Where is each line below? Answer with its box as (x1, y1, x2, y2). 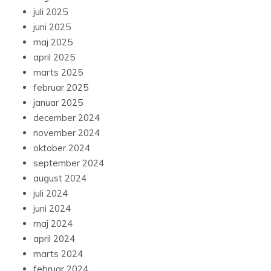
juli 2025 (33, 6, 68, 18)
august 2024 (33, 172, 87, 184)
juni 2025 (33, 21, 71, 33)
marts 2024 (33, 248, 83, 260)
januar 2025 (33, 97, 83, 109)
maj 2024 (33, 218, 73, 230)
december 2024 (33, 112, 100, 124)
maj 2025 (33, 36, 73, 48)
